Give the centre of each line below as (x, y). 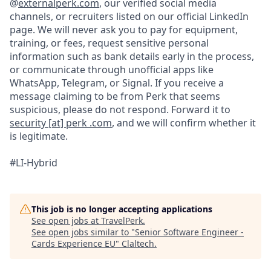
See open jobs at (66, 220)
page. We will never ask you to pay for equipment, (124, 30)
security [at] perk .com (61, 123)
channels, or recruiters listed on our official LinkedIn (129, 16)
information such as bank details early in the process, (132, 56)
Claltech (138, 243)
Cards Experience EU (73, 243)
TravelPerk (122, 220)
